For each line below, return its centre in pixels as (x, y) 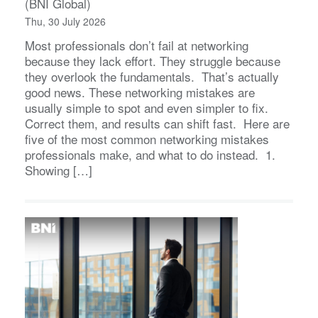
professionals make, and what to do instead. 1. (150, 154)
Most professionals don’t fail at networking (137, 45)
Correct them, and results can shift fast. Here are (157, 123)
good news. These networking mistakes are (140, 92)
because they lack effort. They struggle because (153, 60)
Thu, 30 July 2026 (65, 21)
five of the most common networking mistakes (147, 138)
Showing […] (59, 170)
